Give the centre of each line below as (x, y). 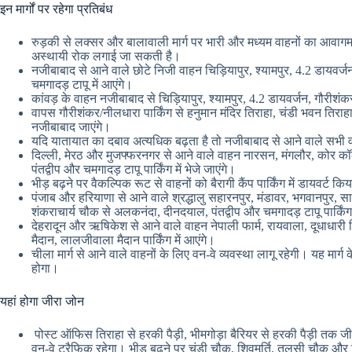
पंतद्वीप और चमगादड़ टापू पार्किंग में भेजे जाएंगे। (134, 169)
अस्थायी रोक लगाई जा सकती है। (106, 56)
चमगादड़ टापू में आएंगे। (82, 84)
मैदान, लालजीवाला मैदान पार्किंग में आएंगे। (123, 240)
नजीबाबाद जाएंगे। (71, 127)
